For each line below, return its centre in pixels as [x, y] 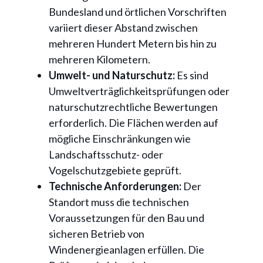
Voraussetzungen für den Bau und [126, 218]
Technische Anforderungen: [115, 186]
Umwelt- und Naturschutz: [112, 75]
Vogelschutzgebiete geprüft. [115, 171]
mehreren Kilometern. [99, 60]
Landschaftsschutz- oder [106, 155]
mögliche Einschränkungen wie [119, 139]
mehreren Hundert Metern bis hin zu [132, 44]
